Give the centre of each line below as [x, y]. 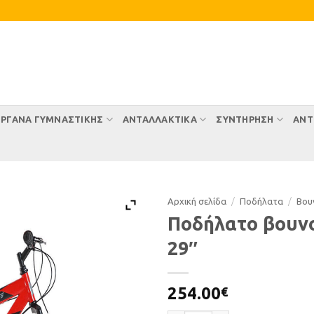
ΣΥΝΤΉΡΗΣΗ [245, 119]
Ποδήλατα [261, 201]
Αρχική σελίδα [197, 201]
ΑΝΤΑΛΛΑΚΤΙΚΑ [159, 119]
